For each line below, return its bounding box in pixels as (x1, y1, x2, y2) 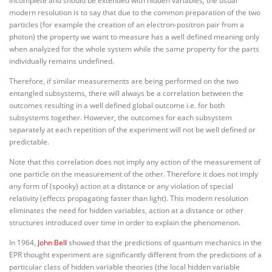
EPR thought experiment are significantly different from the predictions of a (9, 249, 262, 260)
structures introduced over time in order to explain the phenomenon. (9, 217, 240, 228)
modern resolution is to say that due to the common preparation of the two (9, 7, 260, 18)
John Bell (38, 237, 67, 248)
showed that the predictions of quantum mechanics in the (67, 237, 262, 248)
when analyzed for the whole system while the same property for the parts (9, 43, 259, 54)
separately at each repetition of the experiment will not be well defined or (9, 124, 256, 135)
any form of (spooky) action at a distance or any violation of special (9, 180, 233, 191)
